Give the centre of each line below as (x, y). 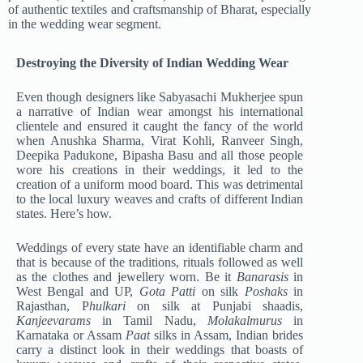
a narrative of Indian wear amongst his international (160, 112)
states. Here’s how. (64, 214)
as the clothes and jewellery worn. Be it (126, 277)
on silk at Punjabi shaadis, (220, 306)
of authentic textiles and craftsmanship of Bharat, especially (160, 10)
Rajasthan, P (53, 306)
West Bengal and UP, (78, 292)
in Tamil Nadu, (155, 321)
